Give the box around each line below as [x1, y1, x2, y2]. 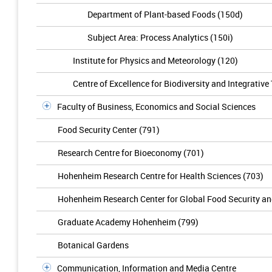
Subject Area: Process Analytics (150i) [87, 32, 233, 43]
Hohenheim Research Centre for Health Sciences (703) [58, 170, 263, 182]
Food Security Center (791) [58, 124, 160, 135]
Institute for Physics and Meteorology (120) [73, 55, 238, 66]
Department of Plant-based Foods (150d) [87, 8, 243, 20]
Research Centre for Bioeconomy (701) [58, 147, 204, 158]
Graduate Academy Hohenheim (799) [58, 216, 199, 228]
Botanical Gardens [58, 239, 129, 251]
